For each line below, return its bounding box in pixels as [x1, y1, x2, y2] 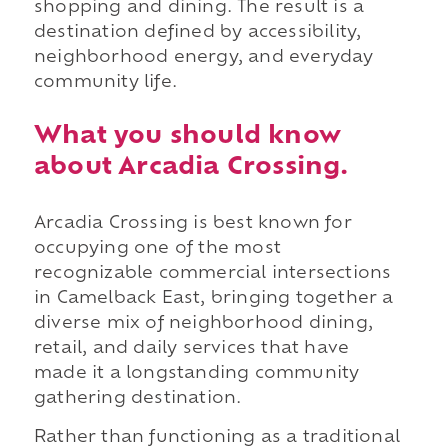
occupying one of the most [33, 240, 281, 257]
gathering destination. [33, 390, 242, 407]
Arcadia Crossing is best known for [33, 215, 352, 232]
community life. [33, 74, 177, 91]
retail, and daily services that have [33, 340, 350, 357]
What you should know [33, 124, 341, 149]
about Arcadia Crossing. [33, 155, 349, 180]
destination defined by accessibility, [33, 24, 362, 41]
